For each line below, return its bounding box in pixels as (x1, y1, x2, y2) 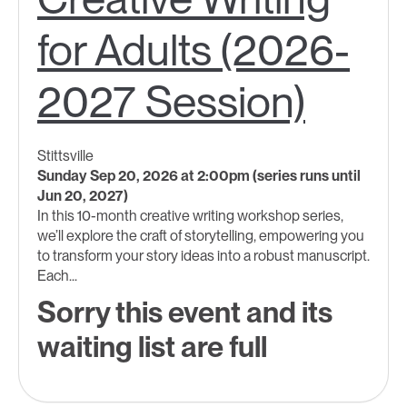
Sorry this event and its (37, 294, 333, 331)
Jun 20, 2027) (37, 187, 128, 205)
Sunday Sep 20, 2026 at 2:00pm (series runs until (37, 167, 361, 185)
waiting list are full (37, 329, 267, 365)
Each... (37, 267, 77, 285)
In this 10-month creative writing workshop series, (37, 207, 343, 225)
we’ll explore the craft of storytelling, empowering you (37, 227, 364, 245)
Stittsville (37, 147, 94, 165)
